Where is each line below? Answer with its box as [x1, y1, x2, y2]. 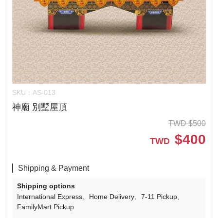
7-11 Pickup [141, 193, 177, 201]
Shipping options [17, 182, 75, 190]
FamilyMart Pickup [17, 203, 74, 211]
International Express [17, 193, 82, 201]
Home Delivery [89, 193, 134, 201]
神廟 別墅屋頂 [12, 102, 67, 112]
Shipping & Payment [18, 164, 89, 173]
